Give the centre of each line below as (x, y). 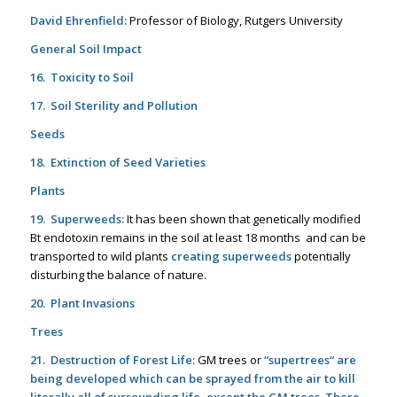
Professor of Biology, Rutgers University (234, 20)
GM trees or (230, 360)
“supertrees (296, 360)
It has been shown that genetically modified (242, 218)
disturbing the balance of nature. (118, 274)
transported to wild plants (100, 256)
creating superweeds (231, 256)
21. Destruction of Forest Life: (113, 360)
